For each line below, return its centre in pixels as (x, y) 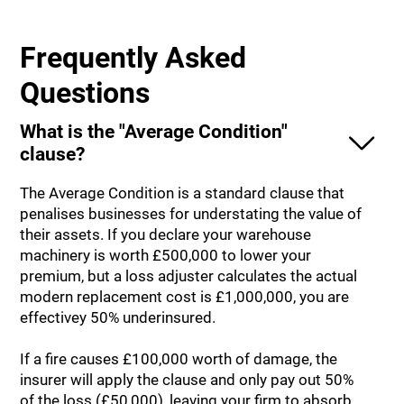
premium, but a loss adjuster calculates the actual (189, 276)
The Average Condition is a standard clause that (183, 193)
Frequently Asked (133, 58)
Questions (85, 93)
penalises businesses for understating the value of (191, 214)
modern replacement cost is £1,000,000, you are (185, 297)
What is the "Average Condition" (154, 132)
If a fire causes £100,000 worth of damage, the (179, 359)
